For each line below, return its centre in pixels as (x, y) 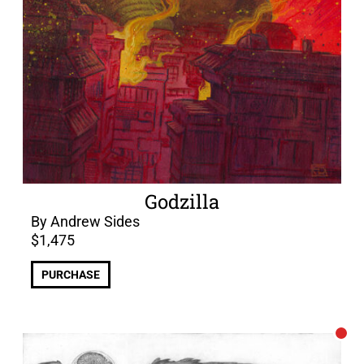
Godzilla (182, 201)
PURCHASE (71, 275)
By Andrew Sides (85, 221)
